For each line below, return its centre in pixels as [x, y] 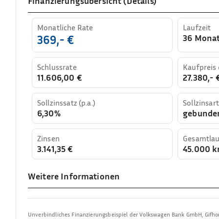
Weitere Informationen [74, 176]
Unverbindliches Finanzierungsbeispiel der [84, 214]
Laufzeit [197, 27]
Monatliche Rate [65, 27]
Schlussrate [57, 67]
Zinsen [48, 138]
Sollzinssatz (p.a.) [66, 102]
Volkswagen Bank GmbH [171, 214]
